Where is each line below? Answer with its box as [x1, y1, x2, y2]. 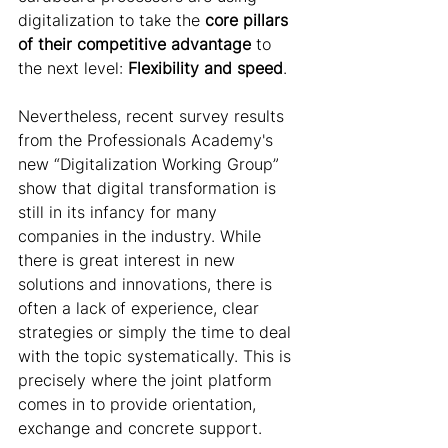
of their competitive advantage [18, 34, 251, 54]
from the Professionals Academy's [18, 130, 278, 150]
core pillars [205, 10, 293, 30]
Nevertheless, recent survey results [18, 106, 289, 126]
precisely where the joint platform [18, 370, 277, 390]
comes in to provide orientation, [18, 394, 261, 414]
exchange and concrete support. [18, 418, 267, 438]
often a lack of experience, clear [18, 298, 264, 318]
